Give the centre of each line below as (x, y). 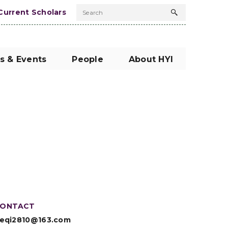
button (193, 35)
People (88, 59)
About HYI (151, 59)
